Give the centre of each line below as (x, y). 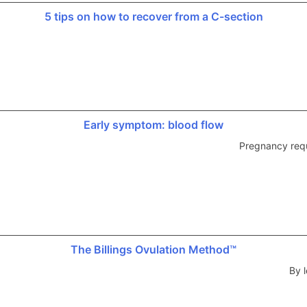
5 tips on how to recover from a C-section (153, 16)
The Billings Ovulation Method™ (153, 249)
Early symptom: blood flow (153, 124)
